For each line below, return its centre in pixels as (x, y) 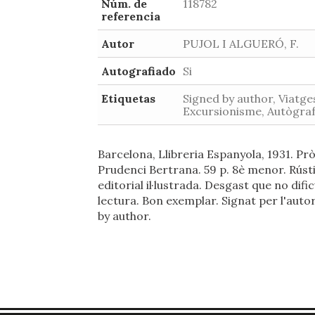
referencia (131, 16)
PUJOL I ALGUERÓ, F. (241, 44)
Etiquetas (128, 98)
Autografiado (139, 71)
